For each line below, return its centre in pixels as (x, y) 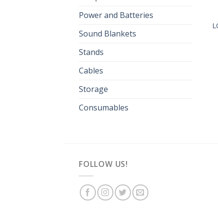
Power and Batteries (116, 15)
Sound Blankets (108, 33)
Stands (91, 52)
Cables (91, 70)
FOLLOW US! (103, 164)
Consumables (104, 107)
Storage (93, 89)
